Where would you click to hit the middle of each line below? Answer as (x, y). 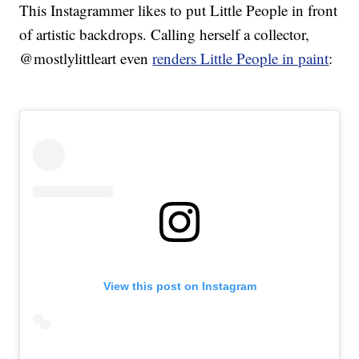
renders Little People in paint (241, 58)
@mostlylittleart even (86, 58)
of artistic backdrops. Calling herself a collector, (165, 34)
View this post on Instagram (179, 286)
